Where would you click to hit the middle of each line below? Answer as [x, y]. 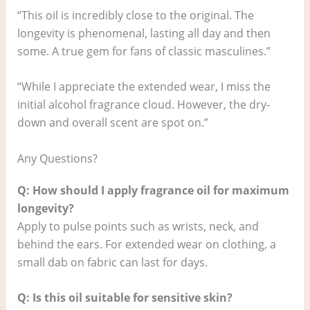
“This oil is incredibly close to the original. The [135, 15]
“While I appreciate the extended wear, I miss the [144, 87]
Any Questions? [57, 158]
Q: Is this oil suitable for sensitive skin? [125, 298]
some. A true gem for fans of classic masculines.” [144, 51]
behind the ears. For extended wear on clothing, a [146, 244]
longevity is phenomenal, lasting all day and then [144, 33]
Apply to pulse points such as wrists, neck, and [138, 226]
